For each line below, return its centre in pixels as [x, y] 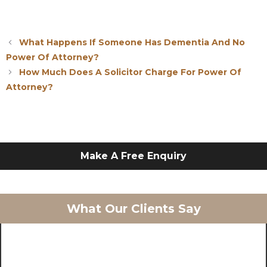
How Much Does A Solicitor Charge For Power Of [131, 72]
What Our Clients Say [133, 208]
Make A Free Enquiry [133, 156]
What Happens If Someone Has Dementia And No [132, 42]
